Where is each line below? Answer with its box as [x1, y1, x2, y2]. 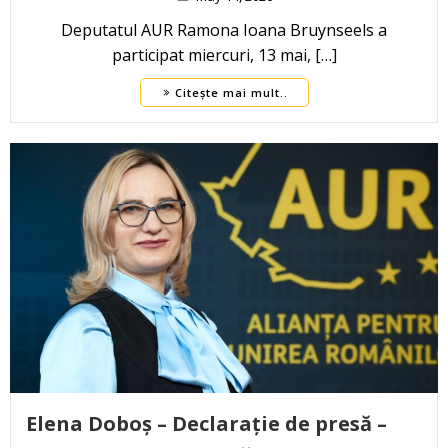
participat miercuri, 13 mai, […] [111, 44, 337, 67]
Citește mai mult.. [174, 85, 288, 101]
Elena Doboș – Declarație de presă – [26, 410, 387, 438]
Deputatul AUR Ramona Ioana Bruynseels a [61, 19, 387, 42]
